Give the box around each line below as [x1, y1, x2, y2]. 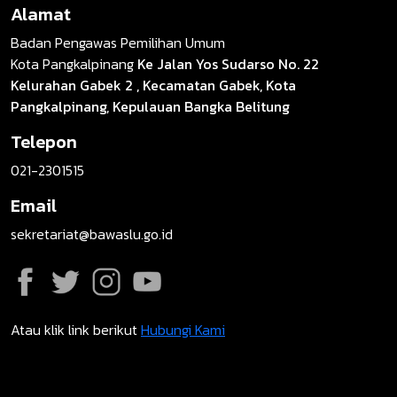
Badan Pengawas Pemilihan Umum [11, 32, 225, 54]
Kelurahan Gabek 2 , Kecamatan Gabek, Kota [11, 74, 296, 97]
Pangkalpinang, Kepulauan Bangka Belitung [11, 96, 290, 118]
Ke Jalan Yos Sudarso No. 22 [137, 53, 319, 75]
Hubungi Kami [141, 319, 225, 341]
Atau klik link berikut [11, 319, 141, 341]
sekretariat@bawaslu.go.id [11, 223, 173, 245]
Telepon [11, 128, 77, 156]
